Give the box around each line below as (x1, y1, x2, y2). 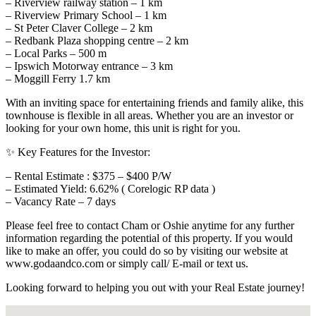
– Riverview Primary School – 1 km (6, 8, 166, 21)
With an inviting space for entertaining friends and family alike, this (6, 96, 303, 109)
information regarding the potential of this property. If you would (6, 231, 293, 244)
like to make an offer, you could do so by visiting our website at (6, 244, 288, 257)
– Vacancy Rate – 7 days (6, 195, 116, 207)
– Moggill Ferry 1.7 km (6, 72, 110, 85)
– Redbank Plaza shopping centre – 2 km (6, 34, 188, 47)
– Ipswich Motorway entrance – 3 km (6, 59, 173, 72)
